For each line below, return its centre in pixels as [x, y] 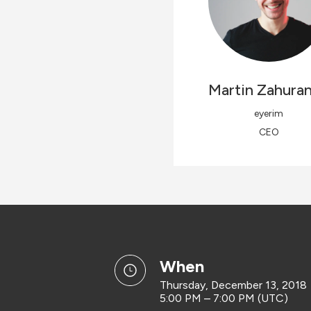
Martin [231, 90]
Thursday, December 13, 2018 [233, 285]
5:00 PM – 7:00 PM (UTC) [224, 298]
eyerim [269, 114]
